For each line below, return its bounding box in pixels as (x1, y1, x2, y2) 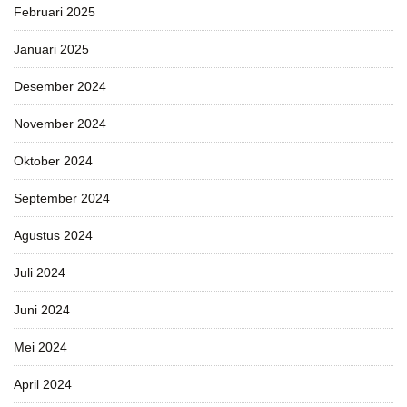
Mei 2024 (14, 339, 67, 354)
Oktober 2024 (14, 153, 93, 168)
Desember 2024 (14, 78, 106, 94)
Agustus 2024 (14, 227, 93, 243)
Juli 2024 (14, 264, 65, 280)
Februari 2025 (14, 4, 95, 19)
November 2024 (14, 115, 106, 131)
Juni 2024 (14, 302, 70, 317)
